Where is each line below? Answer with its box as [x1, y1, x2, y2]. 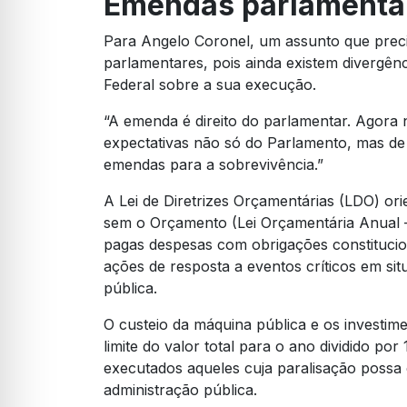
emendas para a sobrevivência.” [104, 155, 323, 174]
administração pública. [104, 381, 257, 400]
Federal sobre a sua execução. [104, 75, 316, 94]
